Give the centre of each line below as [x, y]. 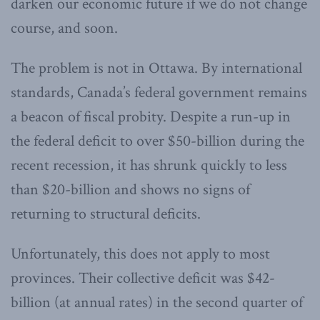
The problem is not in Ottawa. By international [156, 68]
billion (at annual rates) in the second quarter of [157, 302]
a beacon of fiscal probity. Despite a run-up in [151, 116]
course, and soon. [64, 28]
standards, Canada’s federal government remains [159, 92]
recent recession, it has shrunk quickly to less [149, 165]
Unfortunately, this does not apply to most [140, 254]
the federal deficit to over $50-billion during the [157, 141]
